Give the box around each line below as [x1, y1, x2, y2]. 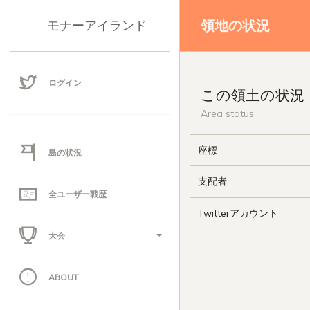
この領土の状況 [201, 86, 304, 104]
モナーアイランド [47, 17, 147, 33]
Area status [201, 107, 254, 120]
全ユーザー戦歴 [48, 189, 107, 199]
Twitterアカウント [198, 207, 278, 219]
